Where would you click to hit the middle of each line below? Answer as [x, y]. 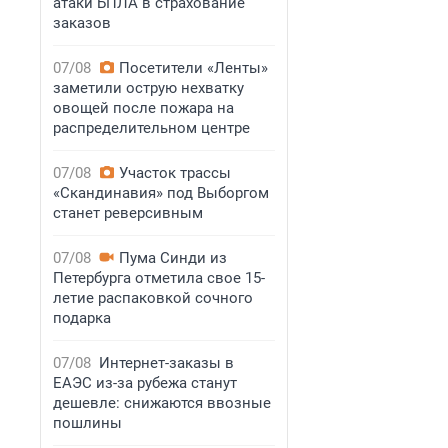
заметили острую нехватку [148, 88]
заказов [82, 23]
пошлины [87, 423]
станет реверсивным [128, 213]
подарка [82, 318]
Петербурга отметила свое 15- [159, 278]
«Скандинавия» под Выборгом [161, 193]
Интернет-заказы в [166, 363]
